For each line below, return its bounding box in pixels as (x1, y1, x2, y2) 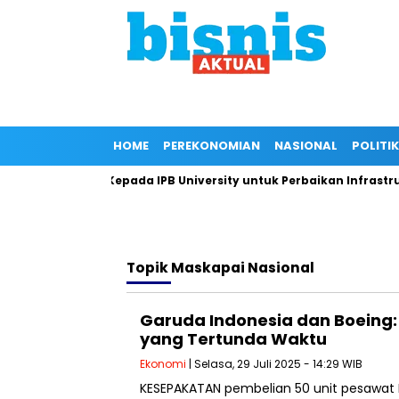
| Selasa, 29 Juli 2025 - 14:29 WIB (186, 356, 362, 371)
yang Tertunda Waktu (140, 328, 327, 350)
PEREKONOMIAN (163, 137, 260, 154)
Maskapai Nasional (171, 258, 314, 277)
